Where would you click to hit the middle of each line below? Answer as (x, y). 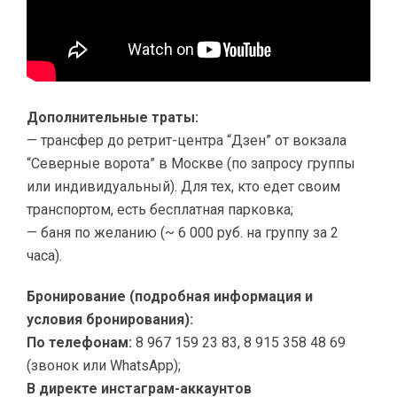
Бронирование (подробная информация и (170, 296)
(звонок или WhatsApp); (104, 365)
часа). (44, 255)
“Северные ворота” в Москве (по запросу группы (191, 163)
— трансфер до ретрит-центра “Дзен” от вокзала (187, 140)
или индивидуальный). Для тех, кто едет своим (183, 186)
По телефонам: (79, 342)
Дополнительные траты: (113, 117)
